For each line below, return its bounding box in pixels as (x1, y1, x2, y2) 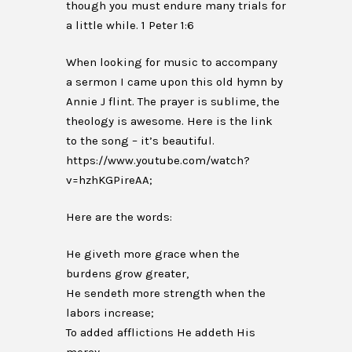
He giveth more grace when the (66, 247, 240, 261)
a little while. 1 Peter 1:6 (66, 18, 194, 32)
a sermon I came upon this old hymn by (66, 75, 283, 89)
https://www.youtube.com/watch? (66, 153, 250, 167)
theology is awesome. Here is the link (66, 114, 273, 128)
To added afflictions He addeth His (66, 325, 255, 339)
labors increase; (66, 306, 154, 320)
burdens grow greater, (66, 266, 189, 280)
